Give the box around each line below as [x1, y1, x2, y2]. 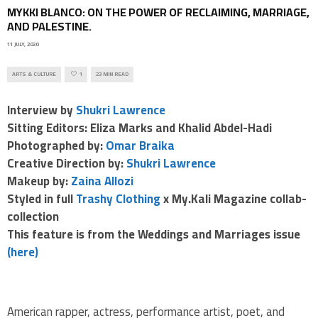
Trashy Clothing [76, 187, 160, 210]
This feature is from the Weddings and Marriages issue [7, 222, 300, 246]
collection [7, 204, 59, 228]
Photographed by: [7, 133, 106, 157]
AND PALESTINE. [7, 16, 92, 38]
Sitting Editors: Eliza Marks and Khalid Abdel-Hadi [7, 116, 275, 139]
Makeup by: [7, 169, 71, 192]
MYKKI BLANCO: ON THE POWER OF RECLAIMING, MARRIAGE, [7, 1, 309, 23]
